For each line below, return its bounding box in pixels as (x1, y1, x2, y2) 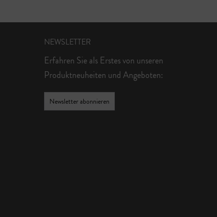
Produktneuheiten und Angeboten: (44, 69, 163, 81)
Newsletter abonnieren (49, 96, 109, 106)
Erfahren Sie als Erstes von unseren (44, 54, 163, 67)
